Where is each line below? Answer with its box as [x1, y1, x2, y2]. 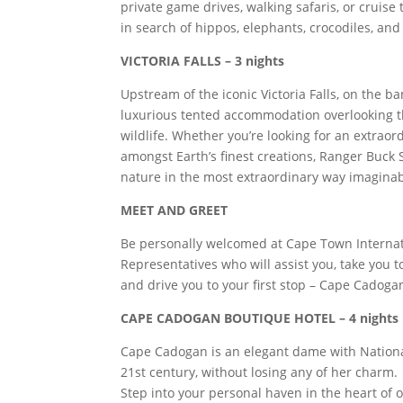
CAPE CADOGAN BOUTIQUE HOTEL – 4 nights [121, 309, 399, 327]
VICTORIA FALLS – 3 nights [121, 52, 285, 69]
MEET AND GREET [121, 201, 228, 219]
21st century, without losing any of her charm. [121, 363, 399, 381]
